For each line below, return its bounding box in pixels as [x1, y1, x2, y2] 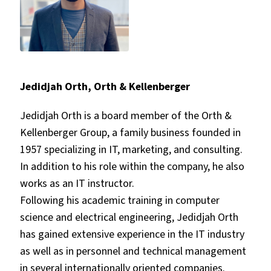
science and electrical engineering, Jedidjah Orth [19, 209, 238, 224]
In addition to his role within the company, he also [19, 158, 244, 174]
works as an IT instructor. [19, 175, 137, 191]
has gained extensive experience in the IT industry [19, 226, 244, 241]
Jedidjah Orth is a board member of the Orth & [19, 108, 232, 123]
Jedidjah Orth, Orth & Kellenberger [19, 79, 190, 94]
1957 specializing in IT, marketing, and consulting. [19, 142, 243, 157]
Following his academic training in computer [19, 192, 220, 207]
